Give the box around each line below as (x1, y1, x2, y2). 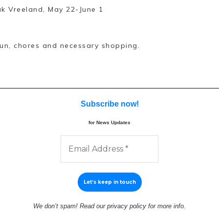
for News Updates (88, 120, 131, 126)
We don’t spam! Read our (33, 202, 107, 210)
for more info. (146, 202, 186, 210)
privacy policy (107, 202, 146, 210)
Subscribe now (80, 100, 136, 109)
